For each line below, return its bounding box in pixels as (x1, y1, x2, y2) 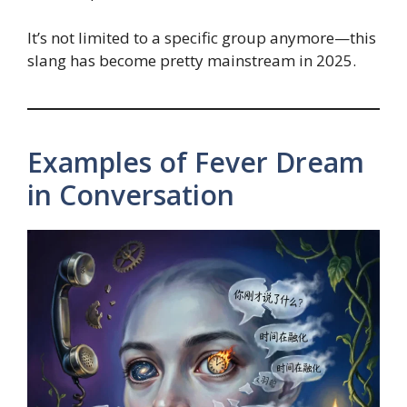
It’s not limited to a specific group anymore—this (27, 26, 376, 48)
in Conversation (27, 175, 234, 213)
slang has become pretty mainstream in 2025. (27, 49, 356, 71)
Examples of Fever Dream (27, 143, 364, 181)
